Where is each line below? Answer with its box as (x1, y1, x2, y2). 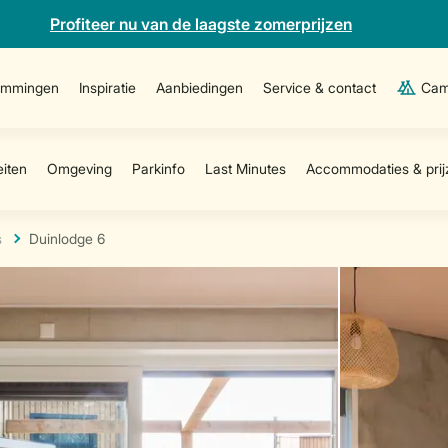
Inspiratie (79, 79, 137, 96)
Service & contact (263, 79, 377, 96)
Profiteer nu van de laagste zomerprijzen (50, 14, 352, 34)
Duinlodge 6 (29, 230, 105, 247)
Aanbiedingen (156, 79, 244, 96)
